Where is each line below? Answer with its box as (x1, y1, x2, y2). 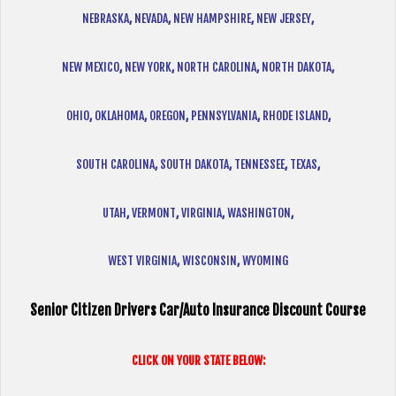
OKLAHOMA (94, 107, 144, 123)
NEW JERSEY (256, 11, 311, 27)
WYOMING (242, 253, 288, 269)
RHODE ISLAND (262, 107, 328, 123)
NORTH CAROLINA (177, 58, 256, 74)
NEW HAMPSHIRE (173, 11, 251, 27)
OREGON (148, 107, 186, 123)
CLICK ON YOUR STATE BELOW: (131, 353, 265, 369)
